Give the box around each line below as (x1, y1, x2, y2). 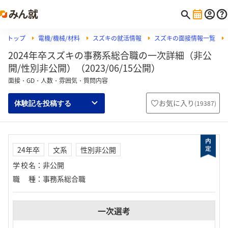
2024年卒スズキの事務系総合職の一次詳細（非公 (8, 48, 212, 62)
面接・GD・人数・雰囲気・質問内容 (8, 76, 108, 85)
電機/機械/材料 (38, 34, 80, 43)
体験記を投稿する (14, 99, 71, 107)
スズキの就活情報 (93, 34, 141, 43)
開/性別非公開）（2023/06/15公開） (8, 61, 160, 75)
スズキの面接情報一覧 (154, 34, 215, 43)
